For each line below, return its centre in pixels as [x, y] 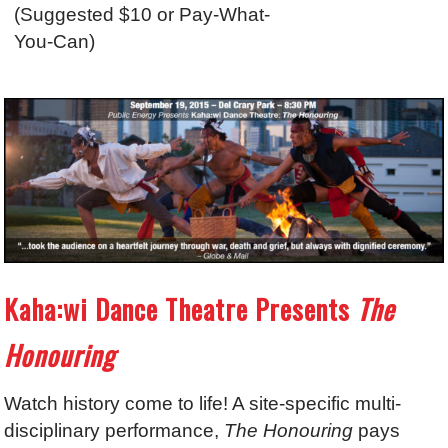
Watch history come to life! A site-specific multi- [203, 404]
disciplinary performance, [114, 431]
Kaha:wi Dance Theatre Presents [181, 309]
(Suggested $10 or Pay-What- [142, 15]
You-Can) [55, 42]
